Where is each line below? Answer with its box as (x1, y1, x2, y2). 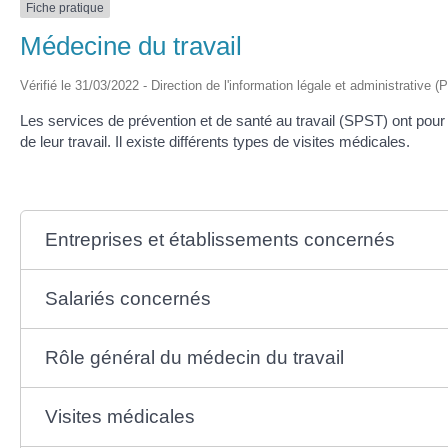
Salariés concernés (44, 288, 211, 310)
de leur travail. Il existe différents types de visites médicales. (20, 133, 410, 151)
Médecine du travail (20, 31, 242, 62)
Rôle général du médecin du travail (44, 347, 344, 369)
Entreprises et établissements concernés (44, 229, 395, 251)
